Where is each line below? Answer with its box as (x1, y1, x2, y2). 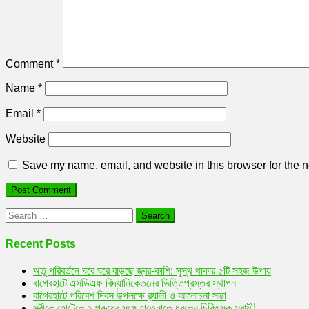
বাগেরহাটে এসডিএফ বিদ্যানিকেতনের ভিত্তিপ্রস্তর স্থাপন (33, 277, 236, 289)
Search (5, 208, 40, 220)
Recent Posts (6, 237, 76, 250)
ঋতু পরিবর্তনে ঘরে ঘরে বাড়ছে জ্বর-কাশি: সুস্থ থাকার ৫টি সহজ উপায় (33, 264, 271, 277)
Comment (6, 58, 56, 70)
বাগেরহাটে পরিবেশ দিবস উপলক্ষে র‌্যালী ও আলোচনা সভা (33, 289, 226, 301)
